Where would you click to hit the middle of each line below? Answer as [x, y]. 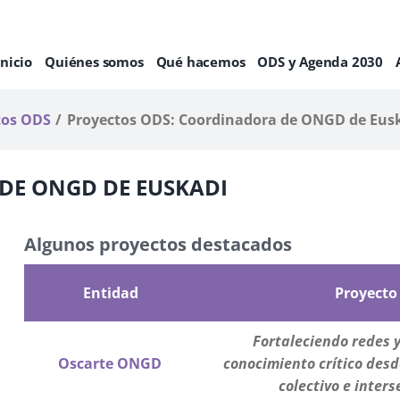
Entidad [110, 293]
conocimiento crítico [294, 364]
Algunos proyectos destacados [158, 244]
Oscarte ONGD [110, 364]
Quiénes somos [94, 61]
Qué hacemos [200, 61]
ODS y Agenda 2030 [320, 61]
